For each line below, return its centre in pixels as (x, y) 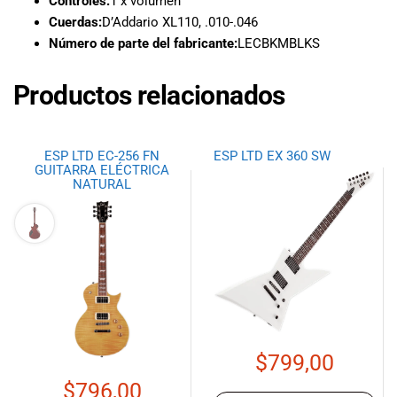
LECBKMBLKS (279, 44)
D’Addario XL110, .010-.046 (180, 23)
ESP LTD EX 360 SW (272, 156)
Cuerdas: (75, 23)
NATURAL (102, 184)
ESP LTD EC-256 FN (102, 156)
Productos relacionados (149, 96)
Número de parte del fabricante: (143, 44)
